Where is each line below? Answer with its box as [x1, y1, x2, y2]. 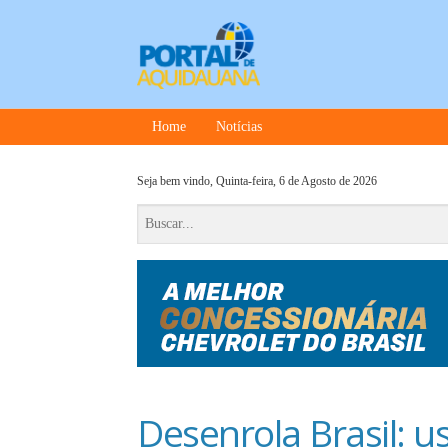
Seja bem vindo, [137, 174, 216, 188]
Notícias [216, 119, 262, 134]
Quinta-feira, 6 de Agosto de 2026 [216, 174, 377, 188]
